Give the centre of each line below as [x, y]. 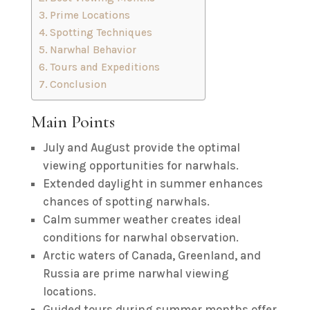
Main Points [73, 121]
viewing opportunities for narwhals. [140, 165]
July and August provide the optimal [141, 147]
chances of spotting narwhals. [126, 201]
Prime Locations [90, 15]
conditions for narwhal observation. [140, 237]
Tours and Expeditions [104, 67]
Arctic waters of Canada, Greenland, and [152, 255]
